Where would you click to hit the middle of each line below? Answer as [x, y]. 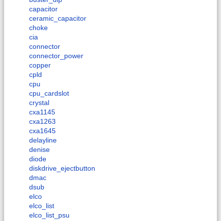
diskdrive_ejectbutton [62, 168]
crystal [39, 102]
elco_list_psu [49, 215]
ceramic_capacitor [58, 18]
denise [39, 149]
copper [40, 65]
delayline [43, 140]
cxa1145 [42, 112]
